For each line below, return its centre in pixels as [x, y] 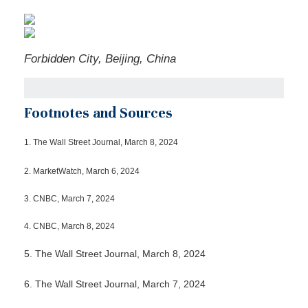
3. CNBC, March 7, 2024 [69, 198]
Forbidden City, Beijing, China [100, 59]
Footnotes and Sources [98, 113]
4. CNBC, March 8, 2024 [69, 226]
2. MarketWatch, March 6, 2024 [82, 171]
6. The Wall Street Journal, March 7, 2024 [115, 284]
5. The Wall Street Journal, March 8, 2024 [115, 254]
